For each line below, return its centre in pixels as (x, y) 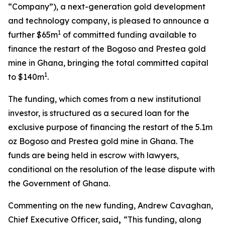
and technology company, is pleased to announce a (108, 21)
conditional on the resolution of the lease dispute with (111, 169)
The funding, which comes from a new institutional (104, 99)
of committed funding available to (129, 35)
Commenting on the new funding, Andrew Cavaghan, (110, 205)
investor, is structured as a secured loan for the (99, 113)
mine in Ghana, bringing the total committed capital (108, 63)
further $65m (33, 35)
